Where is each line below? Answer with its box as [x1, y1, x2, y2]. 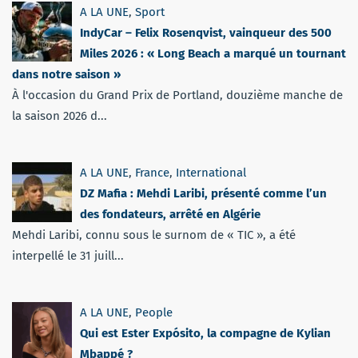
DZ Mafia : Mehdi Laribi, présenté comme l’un [80, 186, 327, 201]
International [176, 165, 246, 181]
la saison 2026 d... [12, 109, 107, 124]
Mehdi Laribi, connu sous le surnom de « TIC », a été [12, 228, 296, 243]
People [135, 305, 173, 320]
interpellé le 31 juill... [12, 249, 124, 264]
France [135, 165, 169, 181]
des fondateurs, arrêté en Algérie [80, 207, 261, 222]
